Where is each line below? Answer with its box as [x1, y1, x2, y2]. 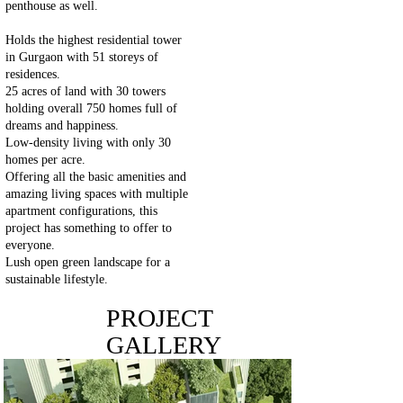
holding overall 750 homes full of [4, 102, 177, 116]
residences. [4, 67, 60, 82]
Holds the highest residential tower [4, 33, 182, 48]
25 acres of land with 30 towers [4, 85, 166, 99]
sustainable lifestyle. [4, 273, 112, 287]
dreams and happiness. [4, 119, 119, 133]
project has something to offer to [4, 221, 172, 236]
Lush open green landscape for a [4, 255, 170, 270]
